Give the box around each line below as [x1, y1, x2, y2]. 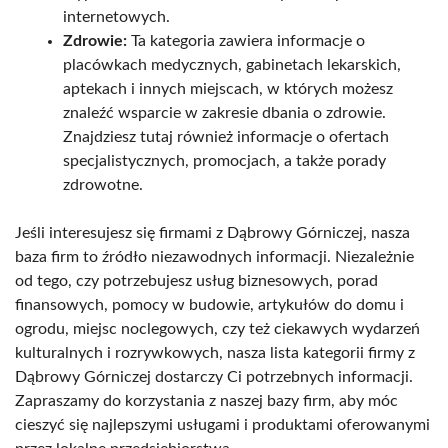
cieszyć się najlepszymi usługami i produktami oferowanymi [15, 417, 430, 434]
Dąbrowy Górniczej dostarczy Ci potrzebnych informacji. [15, 369, 413, 386]
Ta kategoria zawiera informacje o [127, 33, 365, 50]
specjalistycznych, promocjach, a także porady [63, 153, 386, 170]
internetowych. [63, 9, 170, 26]
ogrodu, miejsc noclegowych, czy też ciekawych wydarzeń [15, 321, 420, 338]
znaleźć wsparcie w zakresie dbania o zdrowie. [63, 105, 386, 122]
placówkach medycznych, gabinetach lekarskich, [63, 57, 401, 74]
